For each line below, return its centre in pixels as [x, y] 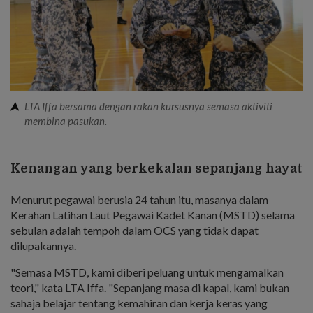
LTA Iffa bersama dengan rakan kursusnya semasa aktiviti [148, 106]
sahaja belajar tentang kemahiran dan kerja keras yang [139, 303]
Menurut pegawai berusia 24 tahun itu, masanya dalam [139, 199]
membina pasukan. [66, 121]
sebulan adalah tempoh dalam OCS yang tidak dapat [134, 230]
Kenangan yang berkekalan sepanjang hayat [156, 168]
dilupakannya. [43, 245]
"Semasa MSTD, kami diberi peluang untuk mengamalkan [147, 272]
